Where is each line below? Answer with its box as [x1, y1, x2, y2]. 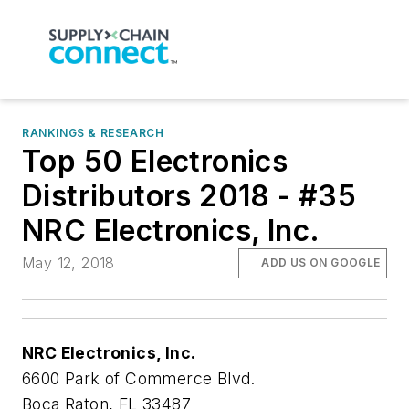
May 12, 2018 [22, 254, 115, 273]
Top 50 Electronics [22, 143, 288, 180]
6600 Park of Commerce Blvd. [22, 368, 256, 388]
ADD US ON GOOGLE [261, 256, 381, 270]
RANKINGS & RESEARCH [22, 126, 164, 141]
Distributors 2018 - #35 [22, 178, 357, 215]
